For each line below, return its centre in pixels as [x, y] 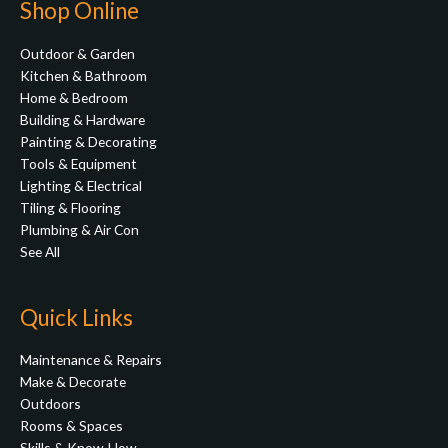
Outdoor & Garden [77, 53]
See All [40, 251]
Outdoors [50, 404]
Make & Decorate [73, 382]
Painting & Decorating [88, 141]
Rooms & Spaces [71, 426]
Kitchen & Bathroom [83, 75]
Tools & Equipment [78, 163]
